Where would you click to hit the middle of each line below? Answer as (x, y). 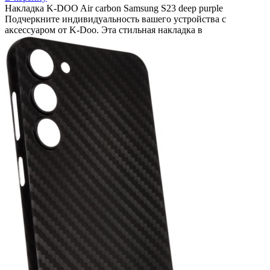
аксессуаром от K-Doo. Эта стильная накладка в (104, 30)
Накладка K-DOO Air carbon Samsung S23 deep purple (114, 8)
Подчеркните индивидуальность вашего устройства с (115, 19)
